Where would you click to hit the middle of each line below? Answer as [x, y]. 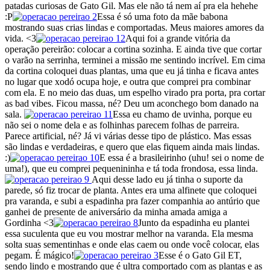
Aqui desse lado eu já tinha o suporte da [167, 179]
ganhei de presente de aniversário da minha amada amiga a [116, 212]
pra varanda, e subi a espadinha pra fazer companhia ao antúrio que [132, 201]
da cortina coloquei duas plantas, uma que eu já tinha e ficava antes [132, 71]
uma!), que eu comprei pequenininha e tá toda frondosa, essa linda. [131, 168]
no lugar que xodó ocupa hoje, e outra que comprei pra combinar [128, 81]
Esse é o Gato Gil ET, [200, 255]
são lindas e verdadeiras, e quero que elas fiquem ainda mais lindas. [132, 146]
